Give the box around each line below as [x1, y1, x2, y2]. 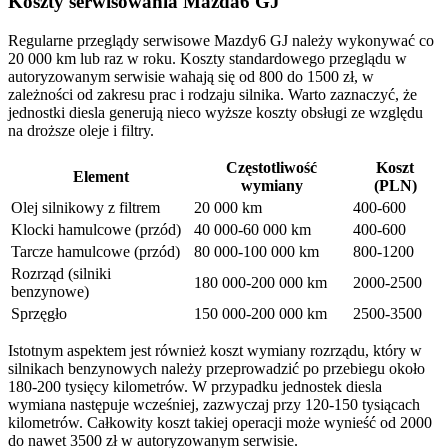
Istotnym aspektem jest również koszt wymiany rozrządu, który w [8, 341, 422, 359]
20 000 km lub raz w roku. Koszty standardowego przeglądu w [8, 49, 407, 67]
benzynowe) [11, 282, 89, 300]
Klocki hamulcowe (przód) [11, 220, 181, 238]
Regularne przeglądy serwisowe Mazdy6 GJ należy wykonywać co [8, 31, 434, 49]
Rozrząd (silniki [11, 264, 111, 282]
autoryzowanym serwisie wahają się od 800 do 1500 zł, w [8, 67, 374, 85]
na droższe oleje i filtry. [8, 121, 154, 139]
